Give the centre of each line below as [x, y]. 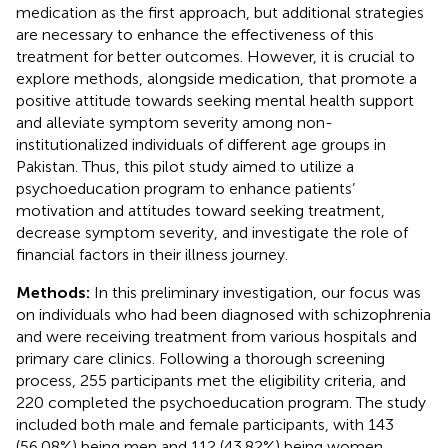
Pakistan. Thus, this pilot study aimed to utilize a [185, 166]
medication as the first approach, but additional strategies [220, 12]
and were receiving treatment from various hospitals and [216, 336]
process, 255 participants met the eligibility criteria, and [211, 380]
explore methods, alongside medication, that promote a [216, 78]
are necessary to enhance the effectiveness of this [195, 34]
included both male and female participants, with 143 [205, 424]
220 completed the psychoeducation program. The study [221, 402]
